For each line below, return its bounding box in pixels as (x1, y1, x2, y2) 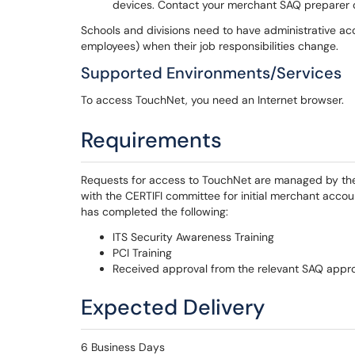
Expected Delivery (81, 293, 265, 321)
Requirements (81, 126, 222, 154)
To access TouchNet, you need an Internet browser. (81, 93, 344, 107)
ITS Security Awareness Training (113, 230, 274, 244)
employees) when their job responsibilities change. (81, 39, 345, 53)
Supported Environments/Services (81, 63, 342, 83)
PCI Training (113, 246, 172, 260)
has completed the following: (81, 204, 228, 219)
